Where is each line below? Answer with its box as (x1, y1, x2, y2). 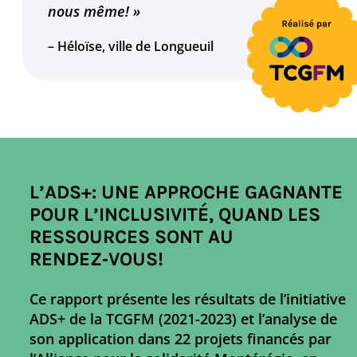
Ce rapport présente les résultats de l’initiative (29, 289, 347, 309)
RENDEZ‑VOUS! (29, 248, 164, 271)
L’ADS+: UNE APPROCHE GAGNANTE (29, 181, 343, 204)
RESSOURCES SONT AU (29, 226, 234, 249)
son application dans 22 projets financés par (29, 329, 332, 349)
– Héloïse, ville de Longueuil (48, 37, 214, 56)
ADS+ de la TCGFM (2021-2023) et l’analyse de (29, 309, 338, 329)
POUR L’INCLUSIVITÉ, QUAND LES (29, 203, 321, 226)
